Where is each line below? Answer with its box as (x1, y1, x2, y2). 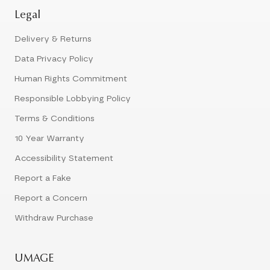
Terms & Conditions (14, 115, 95, 124)
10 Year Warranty (14, 134, 84, 143)
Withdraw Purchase (14, 214, 93, 223)
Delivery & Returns (14, 35, 92, 44)
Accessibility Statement (14, 154, 113, 163)
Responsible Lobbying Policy (14, 95, 131, 104)
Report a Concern (14, 194, 87, 203)
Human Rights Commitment (14, 75, 127, 84)
